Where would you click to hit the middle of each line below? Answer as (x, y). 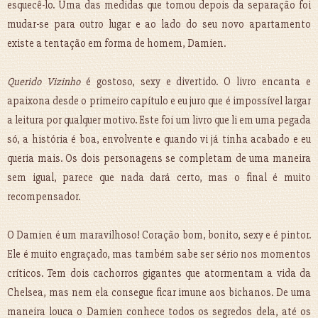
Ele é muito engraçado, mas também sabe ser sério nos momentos (159, 254)
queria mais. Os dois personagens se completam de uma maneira (159, 159)
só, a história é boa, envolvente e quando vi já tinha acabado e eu (159, 139)
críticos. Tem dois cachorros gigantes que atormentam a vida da (159, 274)
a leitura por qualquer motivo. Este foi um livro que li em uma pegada (159, 120)
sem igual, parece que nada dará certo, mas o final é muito (159, 178)
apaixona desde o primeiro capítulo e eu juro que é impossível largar (159, 101)
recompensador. (44, 197)
